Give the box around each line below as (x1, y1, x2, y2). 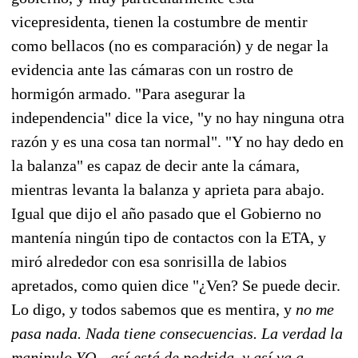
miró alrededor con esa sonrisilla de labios (11, 252, 287, 270)
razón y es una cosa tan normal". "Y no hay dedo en (11, 132, 344, 150)
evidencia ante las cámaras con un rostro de (11, 60, 293, 78)
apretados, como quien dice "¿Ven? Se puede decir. (11, 276, 340, 294)
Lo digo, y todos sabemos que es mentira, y (11, 300, 296, 318)
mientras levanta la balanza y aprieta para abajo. (11, 180, 324, 198)
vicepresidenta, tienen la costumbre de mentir (11, 12, 308, 30)
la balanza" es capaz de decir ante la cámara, (11, 156, 300, 174)
